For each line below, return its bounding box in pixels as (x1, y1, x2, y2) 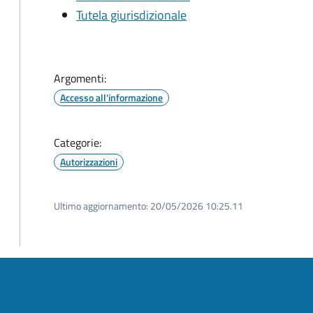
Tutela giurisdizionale (76, 6, 187, 24)
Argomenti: (54, 70, 106, 87)
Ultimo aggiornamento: (54, 198, 148, 213)
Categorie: (54, 134, 101, 151)
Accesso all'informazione (60, 90, 163, 105)
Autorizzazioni (60, 154, 117, 169)
